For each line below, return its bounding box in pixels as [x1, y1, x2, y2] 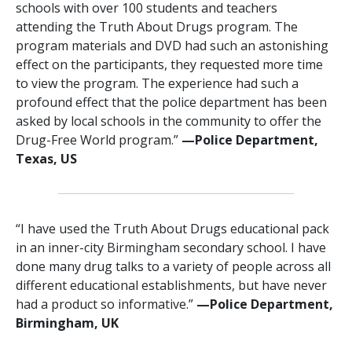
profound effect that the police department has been [16, 93, 327, 112]
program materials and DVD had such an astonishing [16, 37, 328, 55]
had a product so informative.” [16, 295, 196, 313]
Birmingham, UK [16, 314, 119, 332]
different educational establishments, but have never [16, 277, 327, 295]
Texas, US [16, 150, 77, 168]
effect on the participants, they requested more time [16, 56, 323, 74]
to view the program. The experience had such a [16, 75, 299, 93]
